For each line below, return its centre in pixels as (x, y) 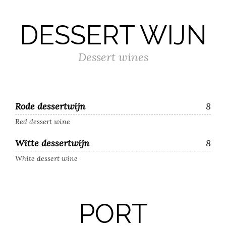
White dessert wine (46, 158)
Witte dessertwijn (52, 143)
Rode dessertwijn (50, 106)
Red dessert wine (43, 122)
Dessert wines (113, 57)
